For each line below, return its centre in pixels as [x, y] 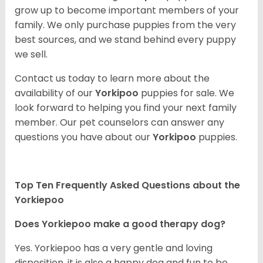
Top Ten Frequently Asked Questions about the [127, 186]
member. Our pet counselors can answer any [119, 123]
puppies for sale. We [188, 93]
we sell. [31, 55]
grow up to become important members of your [127, 11]
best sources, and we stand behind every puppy [125, 40]
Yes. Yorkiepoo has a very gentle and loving [114, 248]
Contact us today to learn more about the [112, 79]
